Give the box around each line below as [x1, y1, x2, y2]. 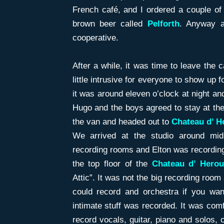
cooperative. [72, 33, 118, 43]
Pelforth [147, 19, 179, 29]
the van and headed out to [72, 116, 171, 126]
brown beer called [72, 19, 147, 29]
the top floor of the [72, 158, 152, 168]
